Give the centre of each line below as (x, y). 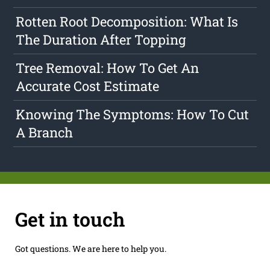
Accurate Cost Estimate (88, 86)
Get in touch (70, 219)
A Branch (45, 133)
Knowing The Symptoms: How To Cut (133, 115)
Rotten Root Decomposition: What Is (127, 22)
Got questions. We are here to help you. (90, 248)
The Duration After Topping (101, 40)
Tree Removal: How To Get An (108, 68)
